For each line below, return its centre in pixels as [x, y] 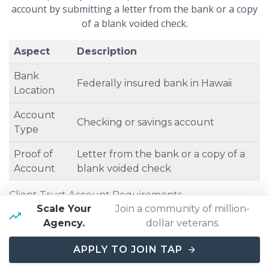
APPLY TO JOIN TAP [128, 249]
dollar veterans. [183, 223]
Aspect [32, 52]
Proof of [33, 154]
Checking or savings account [146, 122]
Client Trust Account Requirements [95, 195]
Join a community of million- [183, 209]
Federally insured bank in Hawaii [154, 83]
